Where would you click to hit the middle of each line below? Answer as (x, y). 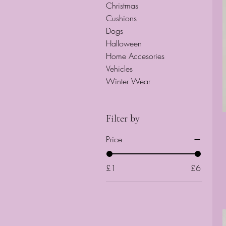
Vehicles (119, 69)
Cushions (121, 18)
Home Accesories (135, 56)
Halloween (124, 43)
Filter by (123, 119)
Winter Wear (128, 81)
